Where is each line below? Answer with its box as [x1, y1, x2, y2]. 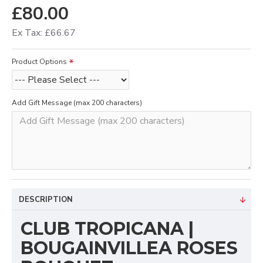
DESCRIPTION [19, 194, 73, 205]
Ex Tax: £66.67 [12, 26, 76, 39]
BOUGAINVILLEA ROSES [21, 237, 238, 259]
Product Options [12, 57, 67, 66]
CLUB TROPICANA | [21, 218, 194, 240]
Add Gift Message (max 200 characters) [12, 98, 142, 107]
